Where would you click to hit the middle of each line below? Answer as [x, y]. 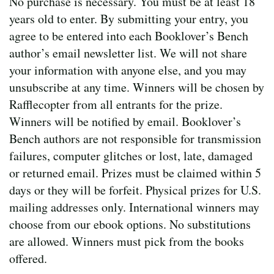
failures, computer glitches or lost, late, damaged [131, 155]
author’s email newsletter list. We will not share [128, 53]
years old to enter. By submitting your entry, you [129, 18]
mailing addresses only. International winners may [134, 207]
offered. [28, 258]
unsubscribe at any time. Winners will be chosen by [137, 87]
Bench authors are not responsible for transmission [135, 138]
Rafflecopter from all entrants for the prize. [116, 104]
